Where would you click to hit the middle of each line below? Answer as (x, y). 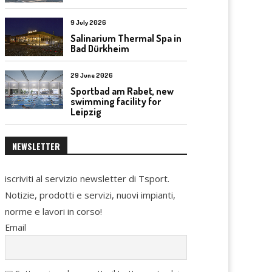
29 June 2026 (92, 76)
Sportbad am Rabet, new (122, 91)
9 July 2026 (88, 22)
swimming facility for (116, 102)
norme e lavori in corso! (53, 211)
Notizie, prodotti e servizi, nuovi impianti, (90, 195)
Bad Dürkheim (100, 48)
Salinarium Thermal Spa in (126, 38)
